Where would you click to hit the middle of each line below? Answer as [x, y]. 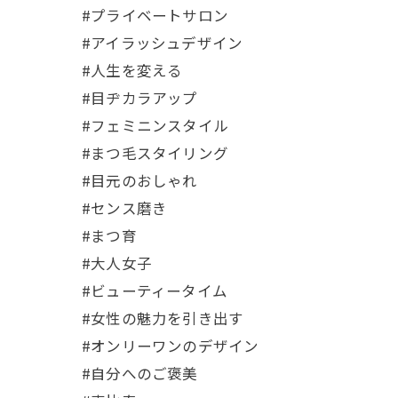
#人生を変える [132, 70]
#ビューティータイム [155, 290]
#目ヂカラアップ [140, 97]
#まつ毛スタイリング [155, 152]
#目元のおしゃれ [140, 180]
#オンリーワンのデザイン [171, 345]
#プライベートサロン [155, 15]
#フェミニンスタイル [155, 125]
